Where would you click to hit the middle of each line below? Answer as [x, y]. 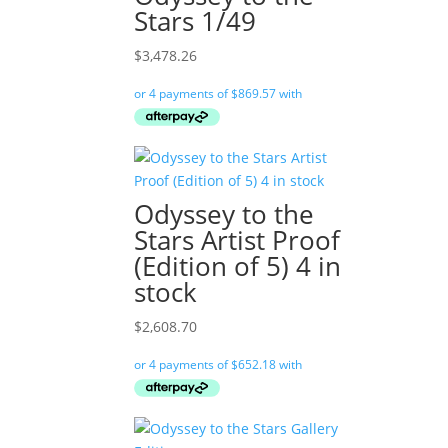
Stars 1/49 [195, 20]
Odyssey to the [224, 213]
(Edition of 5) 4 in [238, 265]
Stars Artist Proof [237, 239]
